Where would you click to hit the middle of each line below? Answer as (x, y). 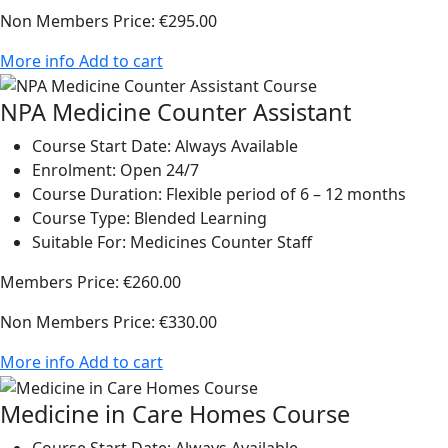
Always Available (234, 146)
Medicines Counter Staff (219, 242)
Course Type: (81, 218)
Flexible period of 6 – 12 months (284, 194)
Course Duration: (97, 194)
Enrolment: (74, 170)
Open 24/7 (157, 170)
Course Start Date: (101, 146)
